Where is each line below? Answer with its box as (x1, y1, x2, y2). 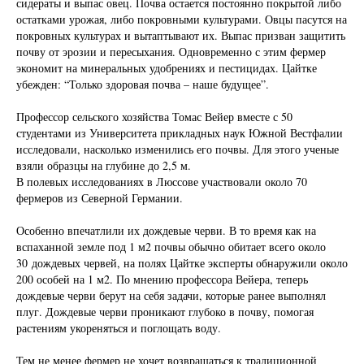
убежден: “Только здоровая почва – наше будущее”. (16, 76, 269, 92)
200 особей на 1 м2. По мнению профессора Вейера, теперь (16, 271, 308, 287)
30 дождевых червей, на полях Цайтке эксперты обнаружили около (16, 255, 348, 271)
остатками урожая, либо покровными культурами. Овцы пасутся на (16, 11, 347, 27)
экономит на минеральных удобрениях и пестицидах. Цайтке (16, 60, 317, 76)
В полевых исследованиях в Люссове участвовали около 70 (16, 174, 307, 189)
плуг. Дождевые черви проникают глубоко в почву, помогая (16, 304, 314, 319)
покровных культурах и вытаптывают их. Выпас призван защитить (16, 28, 345, 43)
